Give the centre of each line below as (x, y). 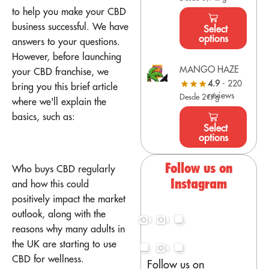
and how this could (50, 183)
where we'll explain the (59, 101)
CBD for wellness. (48, 258)
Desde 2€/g (200, 96)
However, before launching (67, 56)
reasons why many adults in (68, 228)
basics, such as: (45, 116)
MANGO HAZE (210, 69)
